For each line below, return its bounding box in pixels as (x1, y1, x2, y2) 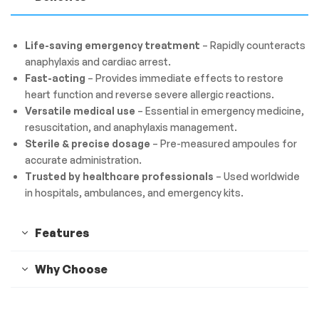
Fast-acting (24, 72, 85, 85)
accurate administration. (24, 154, 142, 167)
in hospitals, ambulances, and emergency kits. (24, 187, 244, 199)
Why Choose (35, 262, 108, 277)
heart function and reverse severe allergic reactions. (24, 88, 274, 101)
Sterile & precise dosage (24, 137, 150, 150)
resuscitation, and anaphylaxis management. (24, 121, 237, 134)
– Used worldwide (213, 170, 300, 183)
